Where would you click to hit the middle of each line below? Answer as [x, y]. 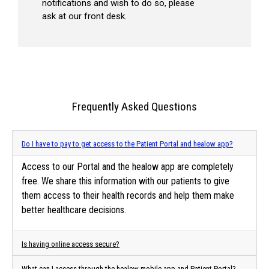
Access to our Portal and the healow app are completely [128, 167]
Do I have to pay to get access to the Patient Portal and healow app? [127, 144]
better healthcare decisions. [74, 210]
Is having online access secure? [71, 244]
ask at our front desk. [84, 17]
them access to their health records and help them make [128, 196]
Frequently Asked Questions [134, 107]
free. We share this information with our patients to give [125, 181]
